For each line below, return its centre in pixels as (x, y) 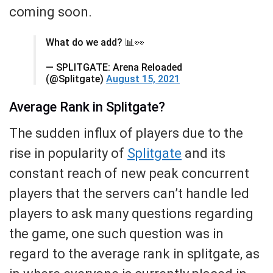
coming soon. (51, 12)
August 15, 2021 (143, 79)
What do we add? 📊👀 (95, 42)
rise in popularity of (68, 153)
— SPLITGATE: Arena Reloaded (114, 67)
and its (204, 153)
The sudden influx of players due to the (126, 133)
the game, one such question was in (116, 233)
